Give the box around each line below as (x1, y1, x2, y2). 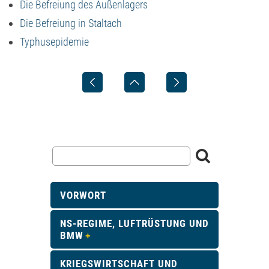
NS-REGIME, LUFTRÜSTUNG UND (60, 217, 209, 229)
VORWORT (60, 189, 106, 201)
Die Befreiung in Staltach (20, 17, 122, 29)
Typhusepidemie (20, 35, 89, 48)
